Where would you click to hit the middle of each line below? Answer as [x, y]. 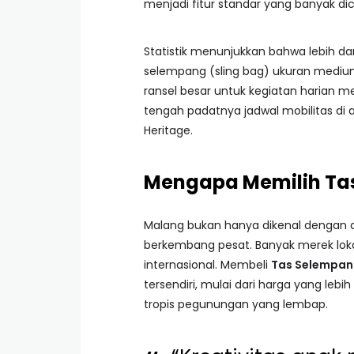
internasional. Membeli [207, 265]
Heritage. [168, 130]
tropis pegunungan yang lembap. [236, 304]
